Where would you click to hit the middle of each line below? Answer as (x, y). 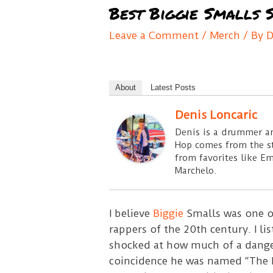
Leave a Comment (154, 35)
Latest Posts (173, 87)
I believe (131, 213)
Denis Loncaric (216, 115)
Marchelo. (196, 170)
